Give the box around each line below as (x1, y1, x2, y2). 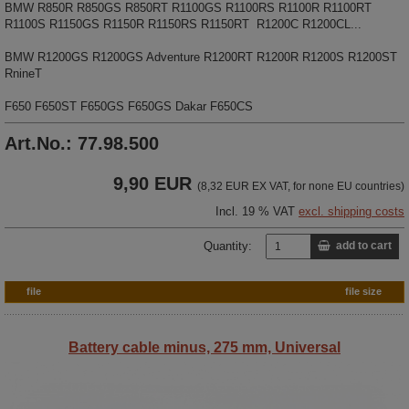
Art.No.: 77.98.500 (5, 132, 159, 153)
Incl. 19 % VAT (215, 204, 299, 218)
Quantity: (204, 238, 252, 253)
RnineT (5, 66, 42, 80)
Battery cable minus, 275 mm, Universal (68, 339, 341, 355)
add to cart (330, 239, 392, 253)
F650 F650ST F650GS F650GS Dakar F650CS (5, 99, 253, 113)
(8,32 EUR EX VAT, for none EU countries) (197, 179, 404, 193)
